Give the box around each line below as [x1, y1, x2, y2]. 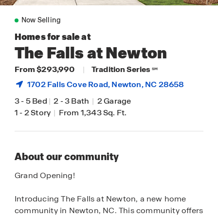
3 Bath [65, 96, 91, 106]
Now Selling [21, 16, 61, 24]
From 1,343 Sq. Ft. [57, 108, 127, 118]
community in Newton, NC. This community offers [15, 205, 203, 216]
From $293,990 [15, 64, 76, 74]
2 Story [24, 108, 53, 118]
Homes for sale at [15, 31, 91, 42]
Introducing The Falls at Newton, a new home [15, 194, 186, 204]
